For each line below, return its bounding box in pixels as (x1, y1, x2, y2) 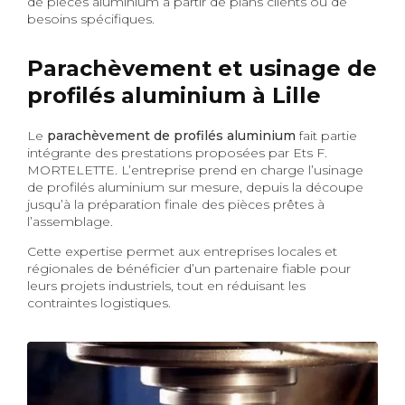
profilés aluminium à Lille (27, 81, 321, 108)
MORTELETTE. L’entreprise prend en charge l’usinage (27, 161, 363, 178)
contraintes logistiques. (27, 294, 171, 311)
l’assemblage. (27, 212, 113, 230)
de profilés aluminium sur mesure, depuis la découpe (27, 178, 363, 195)
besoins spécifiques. (27, 10, 155, 27)
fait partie (296, 127, 357, 144)
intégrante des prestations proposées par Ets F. (27, 144, 327, 161)
